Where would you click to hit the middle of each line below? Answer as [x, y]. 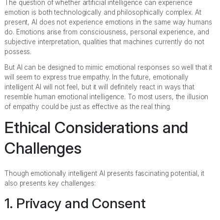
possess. [18, 51]
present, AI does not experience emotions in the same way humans [108, 22]
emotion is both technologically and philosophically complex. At [103, 12]
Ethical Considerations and [96, 127]
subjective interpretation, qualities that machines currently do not [105, 41]
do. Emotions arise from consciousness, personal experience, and [107, 32]
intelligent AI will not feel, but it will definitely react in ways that [99, 87]
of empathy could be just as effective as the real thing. [88, 106]
